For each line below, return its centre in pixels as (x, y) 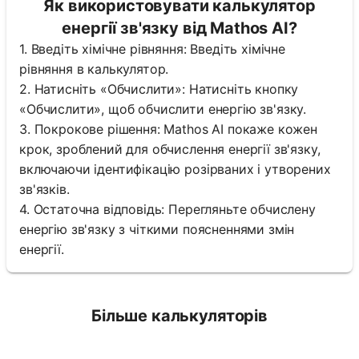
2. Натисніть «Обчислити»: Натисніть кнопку (159, 89)
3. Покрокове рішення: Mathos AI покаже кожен (168, 129)
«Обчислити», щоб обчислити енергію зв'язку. (163, 109)
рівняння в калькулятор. (94, 69)
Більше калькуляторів (179, 316)
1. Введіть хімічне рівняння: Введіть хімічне (152, 49)
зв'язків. (44, 190)
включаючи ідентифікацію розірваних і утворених (175, 169)
